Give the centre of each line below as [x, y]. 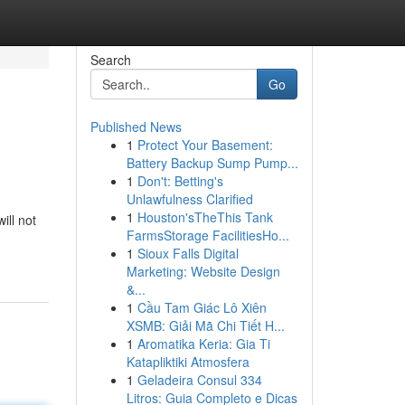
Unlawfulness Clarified [189, 199]
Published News [136, 127]
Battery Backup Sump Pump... [212, 163]
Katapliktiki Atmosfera [188, 362]
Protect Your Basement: [205, 145]
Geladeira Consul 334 [199, 380]
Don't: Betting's [180, 181]
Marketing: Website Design [203, 271]
